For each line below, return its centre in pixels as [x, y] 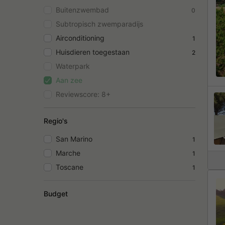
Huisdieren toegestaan [93, 52]
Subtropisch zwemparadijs [99, 24]
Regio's [56, 121]
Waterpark [73, 66]
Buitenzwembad [82, 10]
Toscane [70, 167]
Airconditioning [80, 38]
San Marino [74, 139]
